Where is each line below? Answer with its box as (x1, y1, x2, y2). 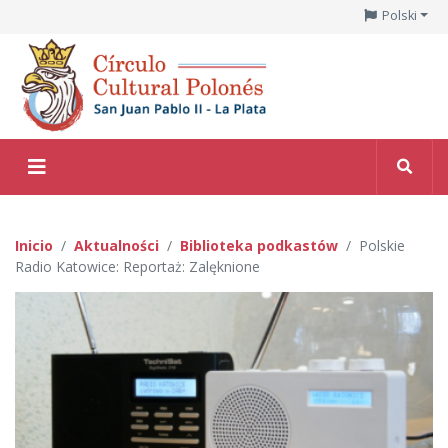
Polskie (359, 235, 405, 255)
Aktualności (74, 235, 159, 255)
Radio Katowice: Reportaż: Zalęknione (15, 256, 260, 276)
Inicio (15, 235, 53, 255)
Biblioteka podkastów (180, 235, 338, 255)
